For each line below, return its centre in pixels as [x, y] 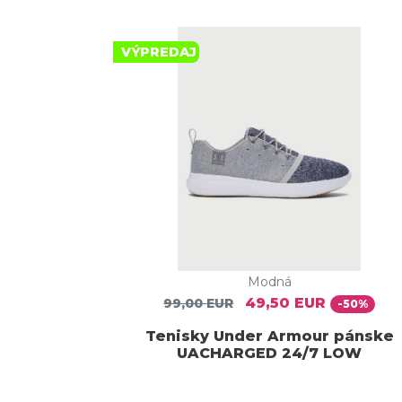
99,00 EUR [199, 304]
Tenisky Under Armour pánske [269, 336]
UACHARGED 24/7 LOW [269, 353]
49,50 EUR [286, 303]
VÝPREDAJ [159, 52]
